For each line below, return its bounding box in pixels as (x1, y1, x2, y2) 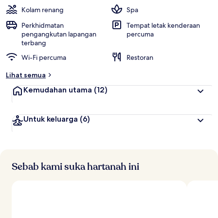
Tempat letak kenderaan (127, 21, 200, 30)
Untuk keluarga (23, 114, 78, 124)
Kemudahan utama (23, 85, 92, 94)
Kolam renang (21, 5, 64, 14)
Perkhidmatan (21, 21, 64, 30)
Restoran (127, 53, 153, 62)
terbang (21, 38, 46, 47)
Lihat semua (6, 71, 46, 79)
